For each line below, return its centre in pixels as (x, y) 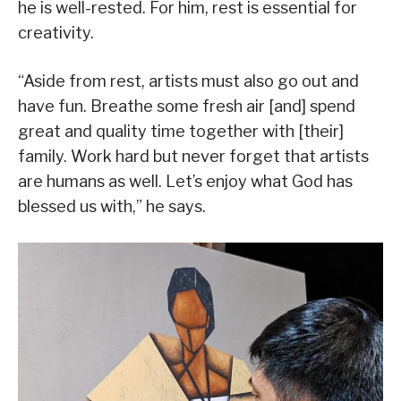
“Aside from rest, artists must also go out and (188, 81)
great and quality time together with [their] (181, 132)
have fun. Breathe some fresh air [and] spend (187, 107)
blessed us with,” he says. (112, 207)
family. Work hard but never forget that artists (193, 157)
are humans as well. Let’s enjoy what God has (185, 182)
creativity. (56, 33)
